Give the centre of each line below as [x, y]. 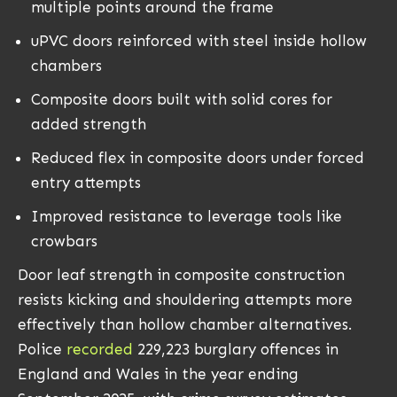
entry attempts [86, 182]
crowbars [64, 241]
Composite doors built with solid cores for [182, 99]
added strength [89, 124]
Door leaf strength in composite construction [181, 274]
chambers [66, 65]
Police [42, 349]
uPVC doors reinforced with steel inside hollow [199, 40]
